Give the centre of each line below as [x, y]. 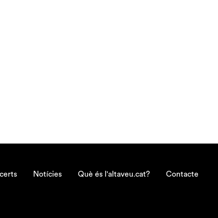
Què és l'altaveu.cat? [114, 174]
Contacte [182, 174]
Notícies [47, 174]
